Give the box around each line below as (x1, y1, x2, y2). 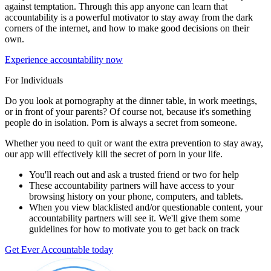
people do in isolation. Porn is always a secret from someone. (5, 117, 237, 128)
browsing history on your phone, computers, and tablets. (29, 191, 243, 201)
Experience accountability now (5, 54, 123, 65)
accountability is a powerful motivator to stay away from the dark (5, 11, 253, 22)
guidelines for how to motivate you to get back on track (29, 223, 240, 234)
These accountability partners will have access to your (29, 180, 234, 191)
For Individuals (5, 74, 63, 85)
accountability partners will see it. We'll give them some (29, 212, 240, 223)
